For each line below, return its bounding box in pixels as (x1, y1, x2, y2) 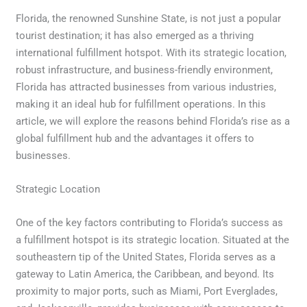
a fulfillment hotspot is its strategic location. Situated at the (16, 233, 290, 246)
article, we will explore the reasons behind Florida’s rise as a (16, 114, 291, 127)
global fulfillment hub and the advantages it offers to (16, 132, 255, 145)
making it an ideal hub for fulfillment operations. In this (16, 97, 267, 110)
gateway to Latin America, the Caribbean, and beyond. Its (16, 267, 275, 280)
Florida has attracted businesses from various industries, (16, 80, 277, 93)
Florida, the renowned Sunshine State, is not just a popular (16, 12, 282, 25)
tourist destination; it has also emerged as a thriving (16, 29, 254, 42)
